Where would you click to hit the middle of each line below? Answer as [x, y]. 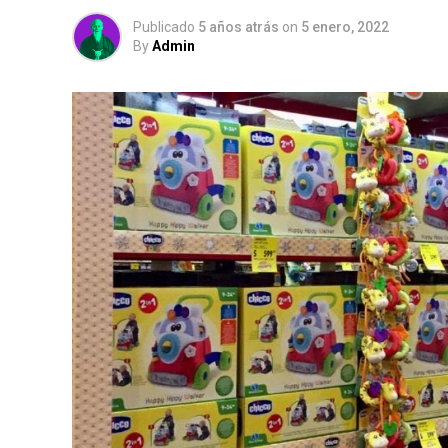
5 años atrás [238, 27]
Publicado [164, 27]
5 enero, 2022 [345, 27]
